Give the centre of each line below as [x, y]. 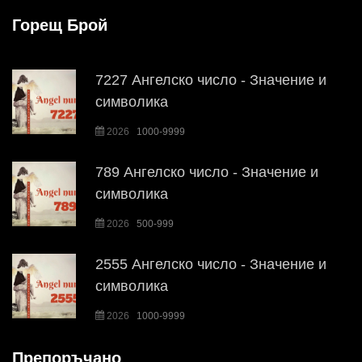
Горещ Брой [60, 25]
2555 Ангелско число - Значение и [211, 265]
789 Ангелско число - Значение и [207, 173]
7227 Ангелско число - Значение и [211, 80]
